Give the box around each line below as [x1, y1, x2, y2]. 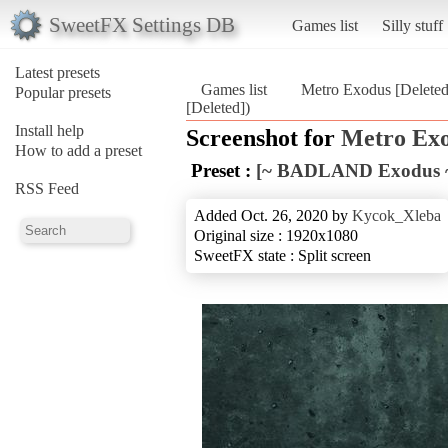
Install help [15, 121, 84, 139]
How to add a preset [15, 141, 142, 159]
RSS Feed [15, 179, 79, 197]
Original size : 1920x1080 [194, 226, 358, 244]
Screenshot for [186, 124, 341, 151]
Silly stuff [381, 16, 443, 34]
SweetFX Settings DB [48, 12, 235, 36]
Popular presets [15, 83, 111, 101]
